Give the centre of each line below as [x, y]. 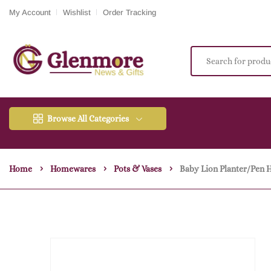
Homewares [73, 169]
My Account [30, 12]
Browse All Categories [88, 119]
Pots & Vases [138, 169]
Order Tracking [129, 12]
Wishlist [77, 12]
